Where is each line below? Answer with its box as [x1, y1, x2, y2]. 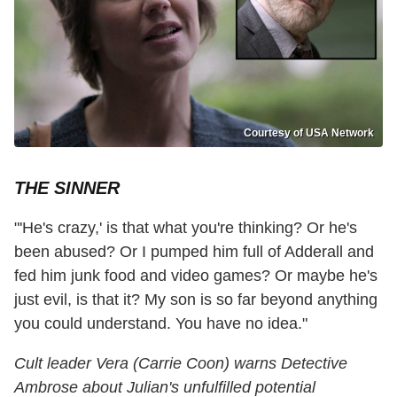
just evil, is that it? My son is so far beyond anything [14, 291, 378, 309]
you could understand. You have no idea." [14, 315, 307, 333]
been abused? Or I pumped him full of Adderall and [14, 243, 374, 261]
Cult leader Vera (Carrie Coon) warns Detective [14, 354, 347, 373]
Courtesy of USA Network [244, 127, 374, 140]
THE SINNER [14, 178, 120, 198]
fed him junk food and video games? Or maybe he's [14, 267, 378, 285]
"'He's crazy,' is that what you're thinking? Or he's [14, 219, 357, 237]
